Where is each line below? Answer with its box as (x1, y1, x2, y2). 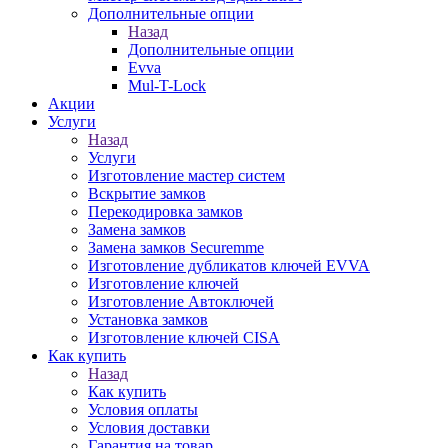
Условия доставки (88, 419, 210, 436)
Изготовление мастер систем (88, 167, 285, 184)
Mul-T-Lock (128, 77, 206, 94)
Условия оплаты (88, 401, 198, 418)
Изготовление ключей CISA (88, 329, 280, 346)
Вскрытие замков (88, 185, 206, 202)
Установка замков (88, 311, 208, 328)
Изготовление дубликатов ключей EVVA (88, 257, 370, 274)
